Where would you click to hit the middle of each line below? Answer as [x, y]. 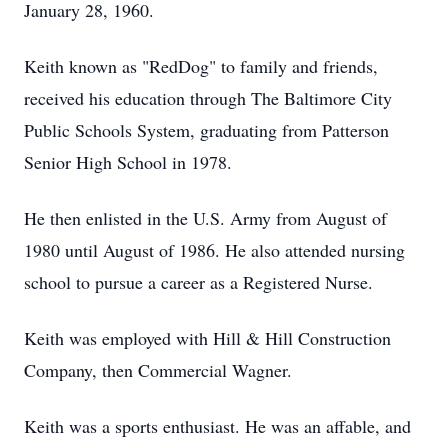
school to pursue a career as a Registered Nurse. [198, 282]
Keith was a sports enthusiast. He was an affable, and [217, 426]
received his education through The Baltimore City [208, 98]
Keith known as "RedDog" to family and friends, [201, 66]
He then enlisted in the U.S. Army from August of [205, 218]
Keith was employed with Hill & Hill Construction [207, 338]
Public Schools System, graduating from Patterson [206, 130]
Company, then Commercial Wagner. [158, 370]
